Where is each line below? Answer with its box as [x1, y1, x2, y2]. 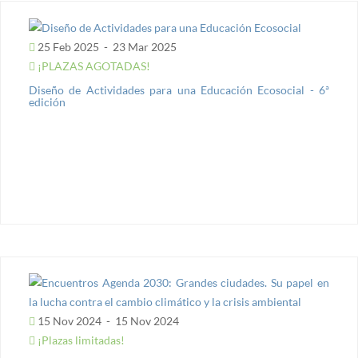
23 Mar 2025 [110, 40, 177, 54]
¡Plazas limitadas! [35, 333, 125, 347]
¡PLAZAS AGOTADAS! [35, 59, 150, 74]
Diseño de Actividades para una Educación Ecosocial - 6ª [29, 83, 329, 97]
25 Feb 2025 [35, 40, 101, 54]
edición [29, 95, 66, 109]
